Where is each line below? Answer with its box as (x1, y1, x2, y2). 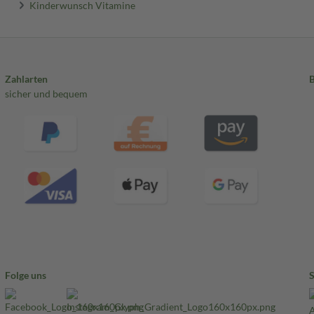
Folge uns (4, 269, 46, 282)
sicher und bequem (4, 88, 88, 100)
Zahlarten (4, 73, 48, 86)
